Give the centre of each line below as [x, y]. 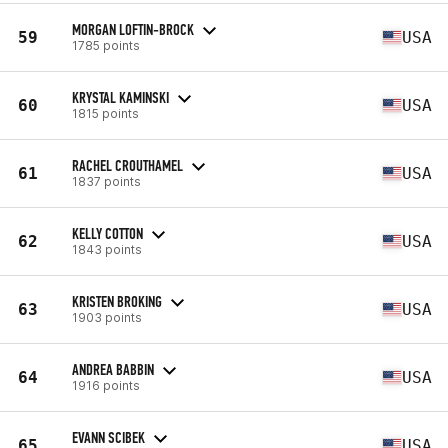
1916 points [106, 385]
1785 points [106, 45]
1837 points [106, 181]
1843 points [107, 249]
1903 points [107, 317]
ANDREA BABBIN [113, 369]
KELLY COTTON [107, 233]
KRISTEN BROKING [117, 301]
